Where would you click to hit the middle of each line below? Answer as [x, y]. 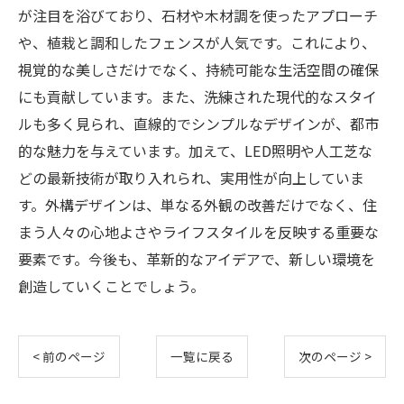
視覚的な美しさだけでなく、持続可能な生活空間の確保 [198, 69]
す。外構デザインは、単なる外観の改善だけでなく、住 [197, 205]
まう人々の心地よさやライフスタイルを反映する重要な [198, 232]
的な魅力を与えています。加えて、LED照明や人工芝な [195, 151]
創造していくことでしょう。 [111, 286]
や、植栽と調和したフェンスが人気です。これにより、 [197, 42]
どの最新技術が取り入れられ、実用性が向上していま [191, 178]
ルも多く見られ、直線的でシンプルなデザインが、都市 [198, 124]
